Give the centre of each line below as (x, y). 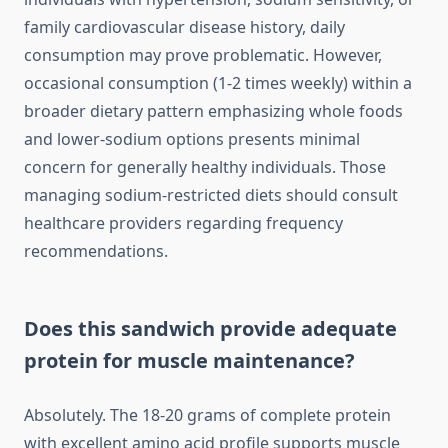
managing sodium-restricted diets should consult (211, 195)
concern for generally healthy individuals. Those (205, 167)
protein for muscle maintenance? (189, 361)
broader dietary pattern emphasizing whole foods (213, 111)
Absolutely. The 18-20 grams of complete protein (207, 415)
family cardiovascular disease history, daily (184, 27)
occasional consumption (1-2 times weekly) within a (218, 83)
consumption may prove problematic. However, (203, 55)
